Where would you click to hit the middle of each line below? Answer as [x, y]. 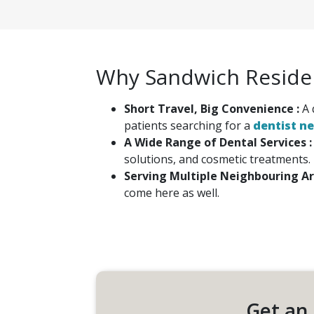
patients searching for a [189, 125]
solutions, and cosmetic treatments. [217, 159]
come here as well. [172, 192]
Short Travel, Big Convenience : [213, 108]
